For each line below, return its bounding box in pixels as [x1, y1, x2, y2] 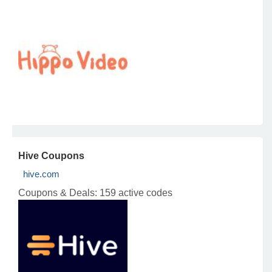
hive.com [23, 169, 59, 179]
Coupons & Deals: [18, 188, 100, 198]
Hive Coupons [18, 151, 84, 161]
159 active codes [100, 188, 172, 198]
